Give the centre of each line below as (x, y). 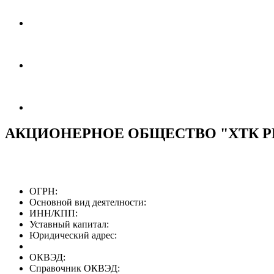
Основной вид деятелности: (88, 202)
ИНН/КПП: (54, 213)
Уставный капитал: (69, 224)
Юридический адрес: (73, 235)
